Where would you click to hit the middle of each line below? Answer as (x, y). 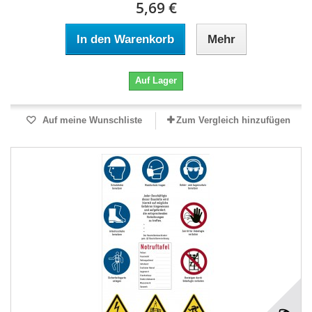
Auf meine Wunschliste (91, 120)
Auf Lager (156, 80)
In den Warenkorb (125, 39)
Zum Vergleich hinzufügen (233, 120)
